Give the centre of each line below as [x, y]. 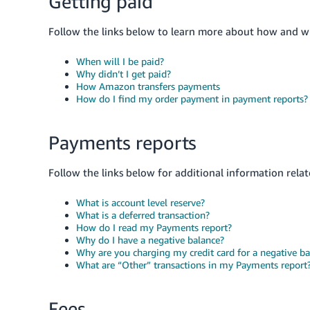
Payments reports [123, 143]
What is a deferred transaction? [143, 215]
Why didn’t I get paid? [124, 74]
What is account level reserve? [140, 202]
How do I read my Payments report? [154, 227]
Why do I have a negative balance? [150, 240]
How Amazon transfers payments [148, 86]
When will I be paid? [120, 61]
